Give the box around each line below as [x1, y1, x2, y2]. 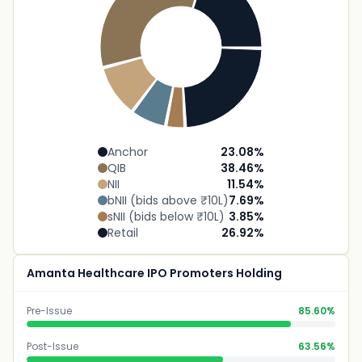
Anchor [107, 144, 148, 160]
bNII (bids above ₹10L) [107, 192, 229, 208]
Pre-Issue [27, 304, 72, 318]
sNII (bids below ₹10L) [107, 208, 225, 225]
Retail [107, 225, 138, 241]
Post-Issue [27, 339, 78, 353]
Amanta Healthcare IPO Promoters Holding [27, 265, 282, 281]
